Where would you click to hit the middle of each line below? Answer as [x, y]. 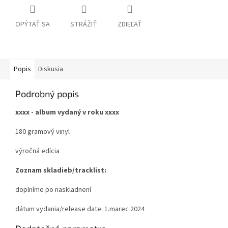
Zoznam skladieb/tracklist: [61, 171]
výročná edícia [37, 151]
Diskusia [51, 69]
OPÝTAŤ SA [33, 25]
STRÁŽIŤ [84, 25]
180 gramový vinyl [42, 132]
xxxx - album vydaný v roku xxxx [67, 113]
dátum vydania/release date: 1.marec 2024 [80, 209]
